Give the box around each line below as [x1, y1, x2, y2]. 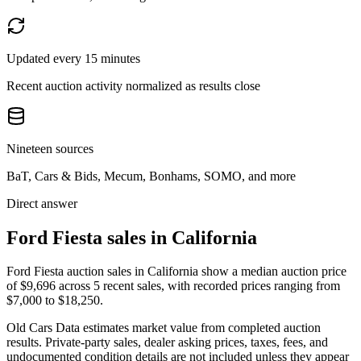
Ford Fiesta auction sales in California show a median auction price [6, 264, 346, 279]
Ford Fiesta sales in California [6, 226, 257, 248]
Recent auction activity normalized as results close [6, 78, 260, 93]
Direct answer [6, 196, 77, 210]
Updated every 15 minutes [6, 51, 140, 65]
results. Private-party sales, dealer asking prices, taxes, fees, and [6, 335, 328, 350]
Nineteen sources [6, 141, 93, 156]
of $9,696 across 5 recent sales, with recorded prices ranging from [6, 279, 340, 293]
